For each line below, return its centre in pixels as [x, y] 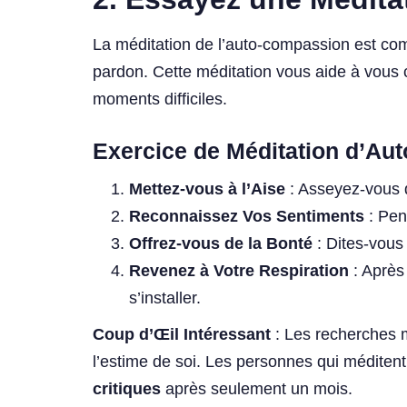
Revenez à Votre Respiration [239, 271]
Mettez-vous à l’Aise [207, 189]
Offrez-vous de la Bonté [221, 244]
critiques [127, 389]
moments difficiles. [160, 99]
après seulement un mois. [257, 389]
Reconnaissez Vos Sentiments [247, 217]
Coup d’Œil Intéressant [182, 335]
